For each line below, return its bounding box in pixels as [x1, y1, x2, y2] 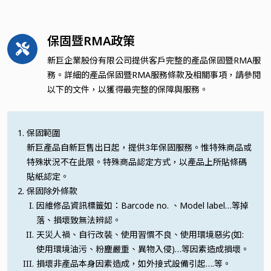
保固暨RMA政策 [47, 32, 135, 49]
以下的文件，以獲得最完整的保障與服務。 [47, 83, 208, 95]
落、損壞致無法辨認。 [36, 214, 121, 226]
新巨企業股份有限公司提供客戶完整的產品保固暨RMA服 [47, 54, 261, 66]
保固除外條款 [27, 184, 77, 197]
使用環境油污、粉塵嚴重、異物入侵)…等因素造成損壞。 [36, 243, 249, 255]
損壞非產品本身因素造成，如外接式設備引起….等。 [36, 257, 231, 269]
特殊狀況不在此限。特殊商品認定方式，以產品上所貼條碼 [27, 155, 247, 168]
